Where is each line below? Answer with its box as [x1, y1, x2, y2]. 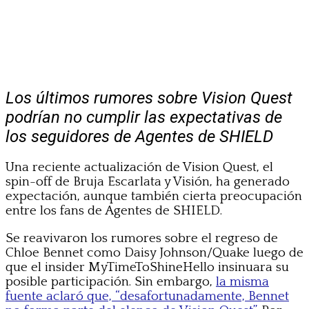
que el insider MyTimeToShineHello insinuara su [6, 259, 289, 275]
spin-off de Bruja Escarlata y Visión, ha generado [6, 174, 290, 189]
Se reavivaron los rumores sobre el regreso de [6, 230, 278, 246]
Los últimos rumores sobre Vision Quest [6, 88, 292, 108]
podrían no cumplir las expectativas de [6, 107, 282, 127]
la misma [216, 274, 269, 289]
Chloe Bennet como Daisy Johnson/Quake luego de [6, 245, 303, 260]
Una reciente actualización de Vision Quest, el [6, 159, 273, 175]
